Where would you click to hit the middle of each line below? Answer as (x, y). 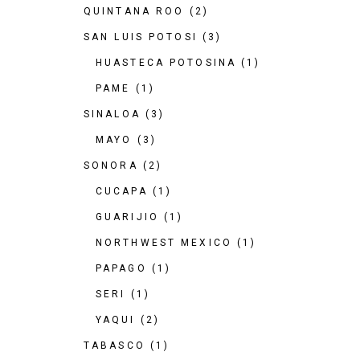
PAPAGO (121, 268)
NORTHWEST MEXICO (164, 243)
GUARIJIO (127, 217)
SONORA (111, 166)
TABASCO (115, 346)
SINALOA (112, 114)
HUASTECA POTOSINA (166, 63)
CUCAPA (122, 191)
